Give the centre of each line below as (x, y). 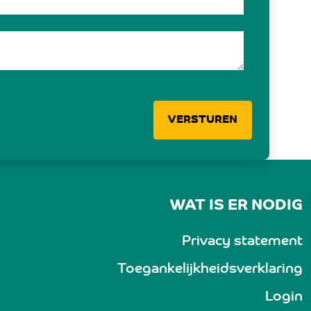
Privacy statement (242, 242)
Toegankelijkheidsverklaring (210, 270)
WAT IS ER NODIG (236, 207)
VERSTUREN (203, 120)
